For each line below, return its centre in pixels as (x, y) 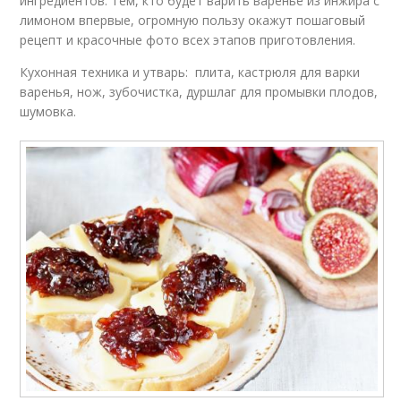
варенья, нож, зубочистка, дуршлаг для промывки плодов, (199, 92)
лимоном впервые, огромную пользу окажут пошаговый (193, 21)
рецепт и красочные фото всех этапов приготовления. (188, 40)
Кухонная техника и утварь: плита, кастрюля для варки (190, 73)
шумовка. (48, 112)
